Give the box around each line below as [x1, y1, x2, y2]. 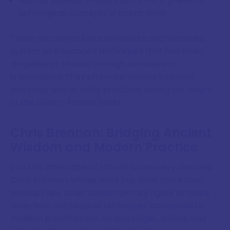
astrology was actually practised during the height [10, 83, 213, 95]
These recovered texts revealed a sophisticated [10, 32, 204, 44]
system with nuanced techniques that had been [10, 45, 203, 57]
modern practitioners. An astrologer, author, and [10, 213, 206, 225]
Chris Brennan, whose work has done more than [10, 174, 203, 186]
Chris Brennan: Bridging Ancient [10, 124, 212, 142]
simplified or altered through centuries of [10, 57, 176, 70]
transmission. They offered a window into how [10, 70, 194, 83]
